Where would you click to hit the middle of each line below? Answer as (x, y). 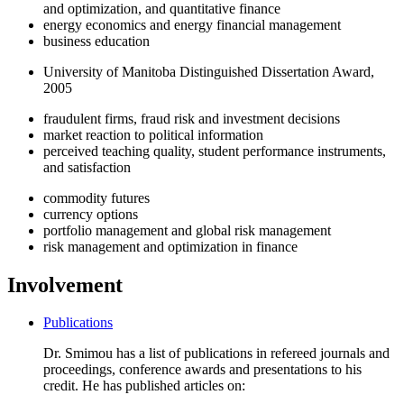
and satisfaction (87, 167)
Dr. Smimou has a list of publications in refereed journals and (216, 353)
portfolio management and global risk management (187, 230)
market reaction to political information (153, 134)
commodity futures (96, 197)
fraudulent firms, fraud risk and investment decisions (192, 118)
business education (96, 41)
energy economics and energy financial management (192, 24)
